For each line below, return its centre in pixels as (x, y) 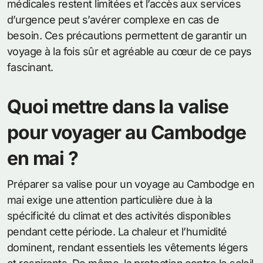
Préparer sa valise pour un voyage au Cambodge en (131, 184)
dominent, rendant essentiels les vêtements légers (128, 248)
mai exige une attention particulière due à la (110, 200)
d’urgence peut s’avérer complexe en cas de (113, 20)
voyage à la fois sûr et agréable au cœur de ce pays (129, 52)
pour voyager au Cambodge (127, 133)
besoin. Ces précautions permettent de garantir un (127, 36)
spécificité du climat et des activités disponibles (119, 216)
